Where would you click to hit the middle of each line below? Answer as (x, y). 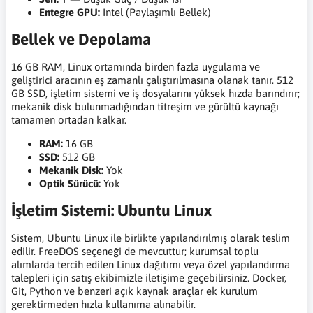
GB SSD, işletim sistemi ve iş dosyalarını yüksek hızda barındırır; (155, 94)
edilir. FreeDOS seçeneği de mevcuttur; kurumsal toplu (135, 252)
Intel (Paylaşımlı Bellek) (155, 13)
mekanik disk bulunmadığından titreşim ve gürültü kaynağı (145, 107)
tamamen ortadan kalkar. (69, 120)
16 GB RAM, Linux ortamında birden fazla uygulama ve (136, 67)
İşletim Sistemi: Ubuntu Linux (111, 211)
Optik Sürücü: (70, 184)
